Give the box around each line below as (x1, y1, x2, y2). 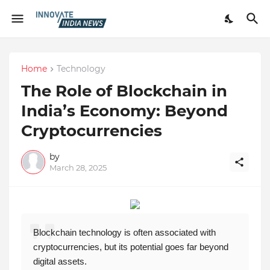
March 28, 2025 (49, 163, 107, 173)
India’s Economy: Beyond (21, 101, 228, 121)
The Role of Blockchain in (21, 81, 227, 101)
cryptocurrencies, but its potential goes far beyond (33, 242, 228, 253)
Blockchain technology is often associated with (33, 227, 216, 238)
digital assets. (33, 256, 89, 267)
